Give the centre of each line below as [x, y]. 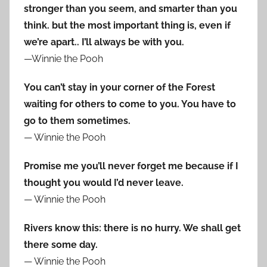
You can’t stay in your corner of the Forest [119, 88]
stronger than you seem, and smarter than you [131, 9]
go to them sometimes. [77, 121]
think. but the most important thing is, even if [127, 26]
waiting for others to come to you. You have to [130, 104]
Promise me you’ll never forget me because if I [131, 166]
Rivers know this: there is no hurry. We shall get [132, 228]
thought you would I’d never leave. [104, 183]
